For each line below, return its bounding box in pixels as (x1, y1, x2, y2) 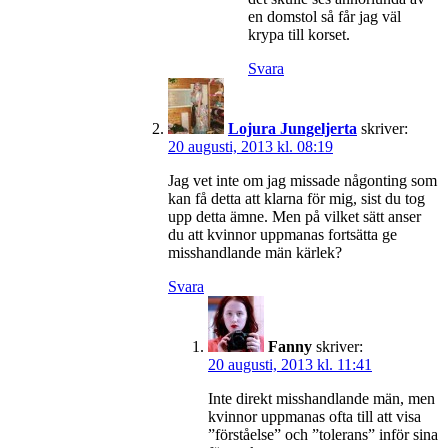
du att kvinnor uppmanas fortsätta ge (168, 225, 397, 243)
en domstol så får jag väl (248, 7, 401, 25)
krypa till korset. (248, 25, 350, 43)
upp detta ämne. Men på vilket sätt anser (168, 207, 421, 225)
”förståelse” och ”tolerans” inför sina (208, 425, 438, 443)
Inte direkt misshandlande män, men (208, 389, 435, 407)
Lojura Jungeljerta (228, 119, 357, 137)
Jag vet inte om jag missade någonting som (168, 171, 437, 189)
